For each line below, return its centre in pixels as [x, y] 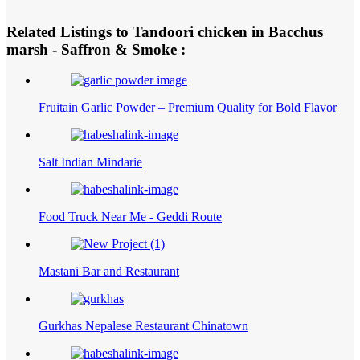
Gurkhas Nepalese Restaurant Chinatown [143, 326]
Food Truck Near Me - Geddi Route [130, 217]
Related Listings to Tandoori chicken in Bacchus [165, 31]
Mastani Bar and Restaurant [109, 272]
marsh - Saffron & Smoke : [96, 49]
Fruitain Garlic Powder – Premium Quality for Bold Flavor [188, 108]
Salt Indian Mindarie [90, 162]
